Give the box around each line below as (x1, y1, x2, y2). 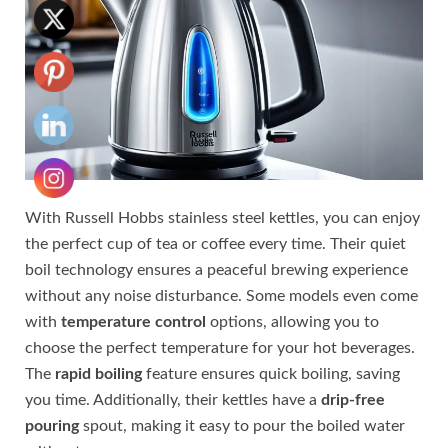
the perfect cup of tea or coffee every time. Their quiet (25, 235, 406, 252)
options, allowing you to (206, 313, 379, 330)
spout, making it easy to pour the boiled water (79, 417, 405, 434)
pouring (25, 417, 79, 434)
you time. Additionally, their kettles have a (25, 391, 321, 408)
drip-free (321, 391, 385, 408)
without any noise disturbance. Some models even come (25, 287, 418, 304)
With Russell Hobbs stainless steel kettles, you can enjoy (25, 209, 420, 226)
